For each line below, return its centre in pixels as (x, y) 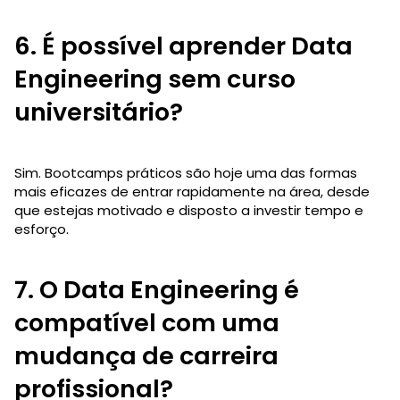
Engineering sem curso (155, 79)
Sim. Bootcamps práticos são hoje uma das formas (186, 172)
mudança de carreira (146, 355)
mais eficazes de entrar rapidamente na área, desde (192, 191)
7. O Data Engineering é (157, 289)
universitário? (99, 112)
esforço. (42, 229)
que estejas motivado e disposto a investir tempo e (189, 210)
